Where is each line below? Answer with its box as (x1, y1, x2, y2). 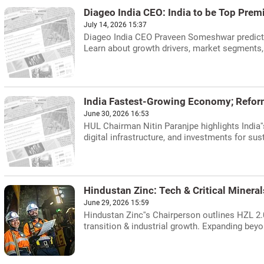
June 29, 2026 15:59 (84, 199, 149, 207)
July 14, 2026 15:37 (84, 21, 147, 29)
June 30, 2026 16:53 (84, 110, 149, 118)
